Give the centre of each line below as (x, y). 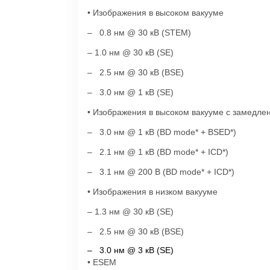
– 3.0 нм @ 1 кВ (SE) (130, 92)
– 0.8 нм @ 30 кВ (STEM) (139, 33)
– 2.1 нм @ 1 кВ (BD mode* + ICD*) (158, 152)
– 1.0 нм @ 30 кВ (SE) (130, 52)
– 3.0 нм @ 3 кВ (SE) (130, 250)
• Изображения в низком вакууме (152, 192)
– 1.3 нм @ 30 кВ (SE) (130, 212)
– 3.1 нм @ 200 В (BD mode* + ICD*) (161, 172)
